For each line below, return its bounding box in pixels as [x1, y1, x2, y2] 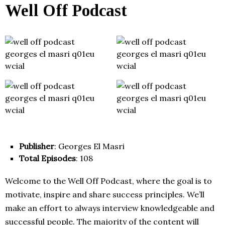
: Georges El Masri [54, 141, 125, 152]
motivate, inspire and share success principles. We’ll [5, 189, 204, 200]
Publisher [19, 141, 54, 152]
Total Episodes [19, 153, 76, 164]
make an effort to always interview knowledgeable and [5, 203, 214, 213]
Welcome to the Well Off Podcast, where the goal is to [5, 176, 212, 186]
